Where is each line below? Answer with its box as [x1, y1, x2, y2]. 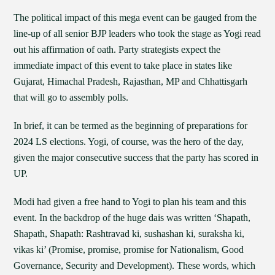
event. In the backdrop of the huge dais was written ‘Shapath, [14, 212, 251, 223]
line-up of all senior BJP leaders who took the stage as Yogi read [14, 28, 261, 39]
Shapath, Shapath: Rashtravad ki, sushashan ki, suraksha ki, [14, 228, 245, 239]
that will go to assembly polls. [14, 92, 129, 103]
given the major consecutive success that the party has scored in [14, 152, 259, 163]
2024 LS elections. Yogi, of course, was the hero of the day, [14, 136, 244, 147]
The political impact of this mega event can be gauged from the [14, 12, 257, 23]
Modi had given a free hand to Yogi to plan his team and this [14, 196, 247, 207]
